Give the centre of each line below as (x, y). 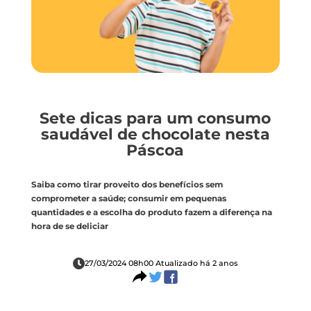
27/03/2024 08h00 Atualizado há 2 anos (161, 263)
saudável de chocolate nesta (155, 135)
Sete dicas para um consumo (155, 119)
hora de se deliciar (69, 226)
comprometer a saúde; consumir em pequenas (128, 198)
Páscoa (155, 151)
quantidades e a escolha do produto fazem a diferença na (151, 212)
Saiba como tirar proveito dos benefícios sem (127, 184)
